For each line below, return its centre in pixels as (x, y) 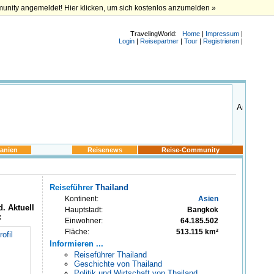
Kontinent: (82, 199)
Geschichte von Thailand (118, 264)
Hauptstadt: (84, 210)
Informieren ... (76, 244)
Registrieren (221, 41)
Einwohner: (84, 221)
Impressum (222, 34)
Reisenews (105, 150)
